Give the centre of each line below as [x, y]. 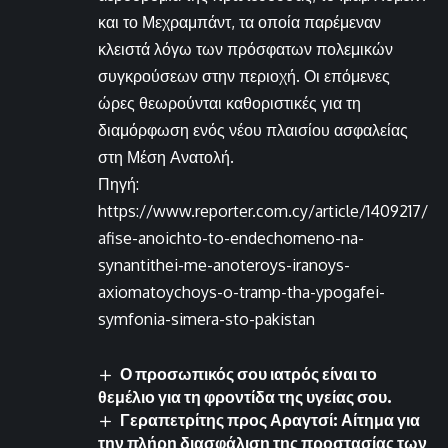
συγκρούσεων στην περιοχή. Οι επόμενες [244, 75]
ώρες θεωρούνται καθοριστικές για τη [229, 102]
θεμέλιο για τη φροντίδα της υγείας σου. [245, 396]
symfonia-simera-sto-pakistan [206, 318]
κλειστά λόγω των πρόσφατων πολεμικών [245, 48]
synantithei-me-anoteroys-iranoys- [224, 264]
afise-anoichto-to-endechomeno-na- [231, 237]
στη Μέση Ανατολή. [166, 156]
